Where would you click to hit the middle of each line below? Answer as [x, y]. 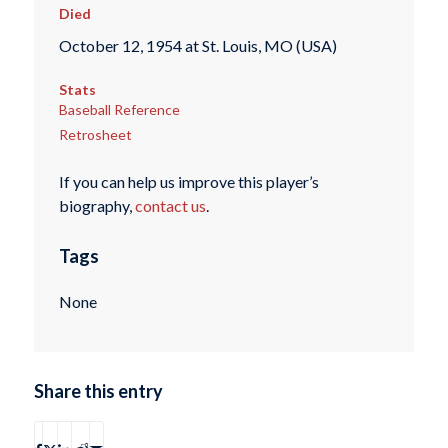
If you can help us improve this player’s [188, 182]
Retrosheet [95, 134]
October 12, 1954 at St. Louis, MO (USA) [197, 46]
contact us [170, 206]
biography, [96, 206]
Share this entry [98, 391]
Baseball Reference [119, 109]
